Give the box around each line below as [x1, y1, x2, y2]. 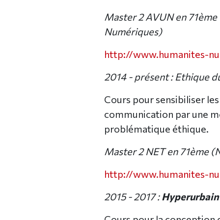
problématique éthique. [104, 123, 209, 135]
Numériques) [104, 26, 162, 38]
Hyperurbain [162, 191, 219, 203]
